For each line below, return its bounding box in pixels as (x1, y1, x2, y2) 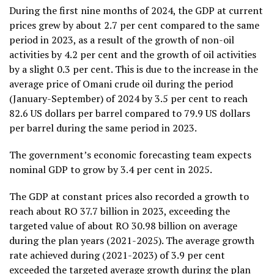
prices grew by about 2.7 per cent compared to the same (9, 18, 259, 32)
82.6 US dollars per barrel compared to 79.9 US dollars (9, 106, 250, 120)
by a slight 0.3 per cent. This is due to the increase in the (9, 62, 258, 76)
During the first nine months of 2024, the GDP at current (9, 4, 263, 18)
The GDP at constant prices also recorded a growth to (9, 190, 249, 204)
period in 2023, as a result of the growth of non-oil (9, 33, 234, 47)
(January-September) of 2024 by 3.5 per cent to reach (9, 92, 248, 106)
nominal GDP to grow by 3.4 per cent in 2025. (9, 163, 212, 177)
